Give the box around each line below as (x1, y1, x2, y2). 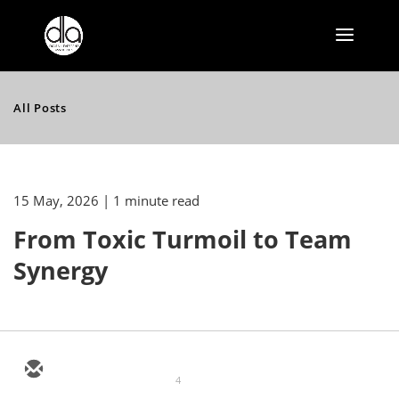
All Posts (13, 100, 68, 116)
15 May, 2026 (13, 191, 99, 209)
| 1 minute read (102, 191, 199, 209)
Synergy (13, 254, 108, 287)
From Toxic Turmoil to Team (13, 223, 352, 256)
